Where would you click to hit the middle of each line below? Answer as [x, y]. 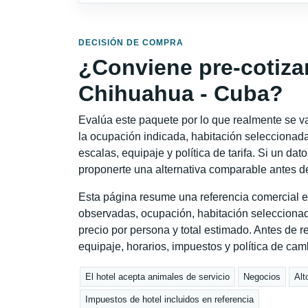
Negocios [262, 277]
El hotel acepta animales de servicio [158, 277]
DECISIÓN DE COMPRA [131, 42]
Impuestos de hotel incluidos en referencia [170, 299]
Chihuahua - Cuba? [181, 93]
